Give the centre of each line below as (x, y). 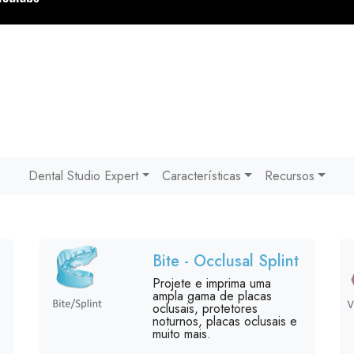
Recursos (289, 176)
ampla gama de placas (212, 296)
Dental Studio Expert (84, 176)
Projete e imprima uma (211, 283)
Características (202, 176)
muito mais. (181, 334)
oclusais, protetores (205, 309)
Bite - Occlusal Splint (225, 261)
